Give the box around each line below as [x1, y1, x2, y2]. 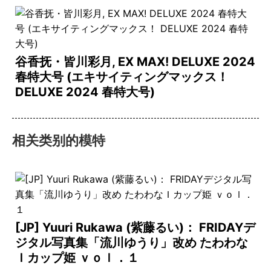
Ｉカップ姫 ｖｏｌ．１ [15, 250, 139, 265]
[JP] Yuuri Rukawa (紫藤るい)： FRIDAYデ [15, 220, 255, 235]
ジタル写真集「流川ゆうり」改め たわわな [15, 235, 248, 250]
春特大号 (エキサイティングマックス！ [15, 70, 229, 84]
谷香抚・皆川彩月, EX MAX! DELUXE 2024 [15, 54, 255, 69]
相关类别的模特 [12, 132, 105, 148]
